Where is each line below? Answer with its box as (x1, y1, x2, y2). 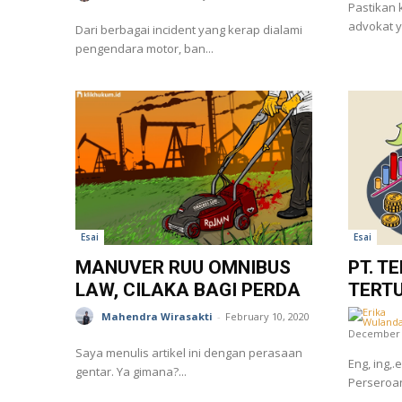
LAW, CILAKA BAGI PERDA (75, 278, 301, 301)
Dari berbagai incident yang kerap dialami (75, 22, 302, 39)
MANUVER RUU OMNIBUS (75, 256, 291, 278)
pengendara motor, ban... (75, 40, 214, 57)
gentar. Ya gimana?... (75, 363, 187, 380)
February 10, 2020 (225, 310, 310, 324)
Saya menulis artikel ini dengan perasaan (75, 344, 302, 361)
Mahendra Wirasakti (101, 310, 213, 324)
